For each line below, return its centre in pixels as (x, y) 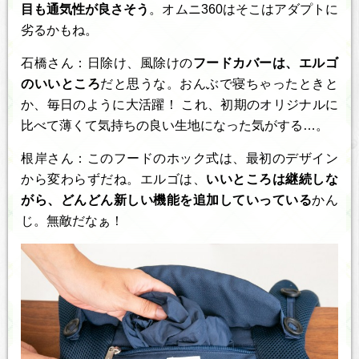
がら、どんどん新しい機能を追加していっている (167, 200)
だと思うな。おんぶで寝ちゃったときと (220, 84)
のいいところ (61, 84)
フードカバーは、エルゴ (266, 63)
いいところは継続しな (272, 179)
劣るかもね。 (59, 30)
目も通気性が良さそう (85, 10)
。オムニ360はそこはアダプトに (244, 10)
